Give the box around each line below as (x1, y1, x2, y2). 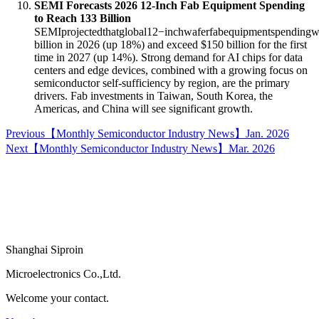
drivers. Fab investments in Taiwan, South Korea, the (34, 90, 273, 103)
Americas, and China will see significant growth (34, 103, 250, 115)
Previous (6, 127, 45, 140)
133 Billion (80, 12, 131, 25)
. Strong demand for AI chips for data (135, 51, 303, 64)
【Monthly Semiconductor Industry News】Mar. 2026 (28, 142, 275, 155)
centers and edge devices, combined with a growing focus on (34, 64, 308, 77)
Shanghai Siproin (6, 244, 83, 256)
